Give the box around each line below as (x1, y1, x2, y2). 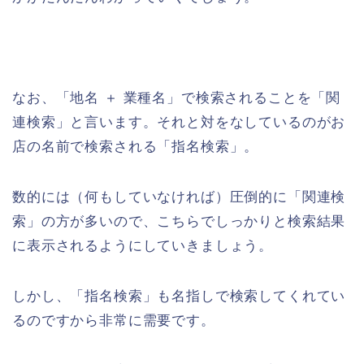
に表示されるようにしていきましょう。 (12, 237, 274, 253)
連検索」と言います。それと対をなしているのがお (12, 114, 346, 130)
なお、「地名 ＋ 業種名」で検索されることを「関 (12, 89, 341, 106)
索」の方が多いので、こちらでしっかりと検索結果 (12, 213, 346, 229)
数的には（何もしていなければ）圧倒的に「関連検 (12, 188, 346, 205)
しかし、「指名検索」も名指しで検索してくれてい (12, 288, 346, 304)
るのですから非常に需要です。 (12, 312, 215, 328)
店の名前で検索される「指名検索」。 (12, 138, 259, 154)
